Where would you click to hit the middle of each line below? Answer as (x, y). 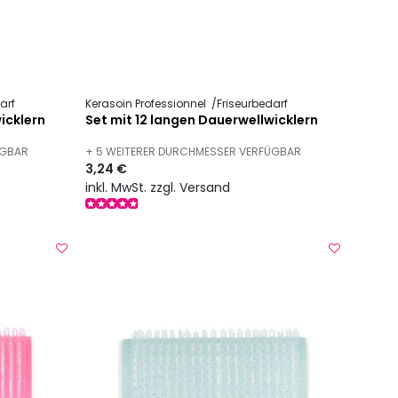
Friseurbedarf (253, 104)
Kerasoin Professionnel (147, 104)
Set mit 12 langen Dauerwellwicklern (202, 120)
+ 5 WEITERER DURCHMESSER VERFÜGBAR (194, 152)
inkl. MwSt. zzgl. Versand (158, 187)
